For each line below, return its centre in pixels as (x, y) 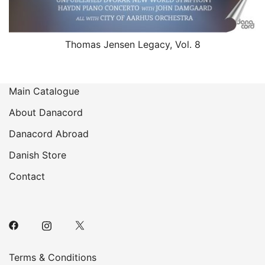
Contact (27, 176)
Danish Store (38, 155)
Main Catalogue (44, 91)
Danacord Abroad (49, 134)
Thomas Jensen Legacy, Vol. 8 (132, 44)
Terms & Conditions (53, 257)
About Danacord (46, 112)
